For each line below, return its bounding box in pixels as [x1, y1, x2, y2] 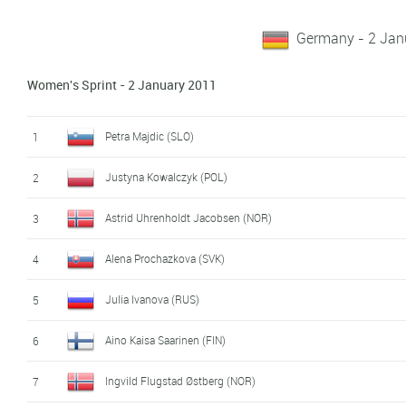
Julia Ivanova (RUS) [105, 291, 200, 306]
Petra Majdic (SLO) [105, 128, 195, 143]
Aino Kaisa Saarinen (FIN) [105, 332, 227, 347]
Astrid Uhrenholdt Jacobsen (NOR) [105, 209, 273, 225]
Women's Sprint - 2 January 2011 [27, 75, 217, 93]
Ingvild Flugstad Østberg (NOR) [105, 372, 256, 388]
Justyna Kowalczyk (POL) [105, 169, 228, 184]
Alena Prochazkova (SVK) [105, 250, 226, 266]
